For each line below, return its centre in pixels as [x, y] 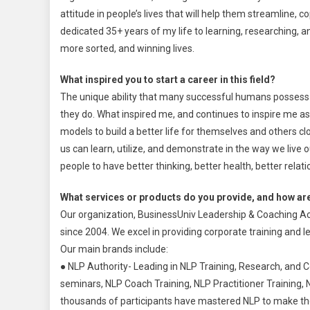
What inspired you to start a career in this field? [168, 79]
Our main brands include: [114, 249]
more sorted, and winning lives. [127, 48]
